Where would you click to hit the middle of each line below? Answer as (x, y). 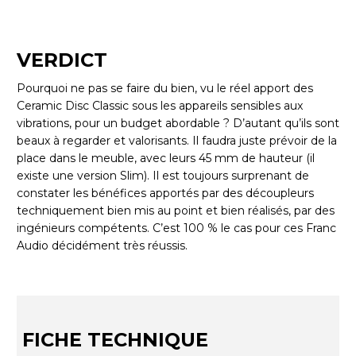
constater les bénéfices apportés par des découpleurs (165, 193)
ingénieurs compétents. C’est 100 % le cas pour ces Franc (176, 228)
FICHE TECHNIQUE (115, 340)
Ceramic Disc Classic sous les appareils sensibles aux (160, 106)
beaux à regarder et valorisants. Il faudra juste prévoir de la (177, 141)
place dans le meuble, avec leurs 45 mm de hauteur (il (166, 159)
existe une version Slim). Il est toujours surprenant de (163, 176)
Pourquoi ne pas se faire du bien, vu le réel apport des (165, 89)
